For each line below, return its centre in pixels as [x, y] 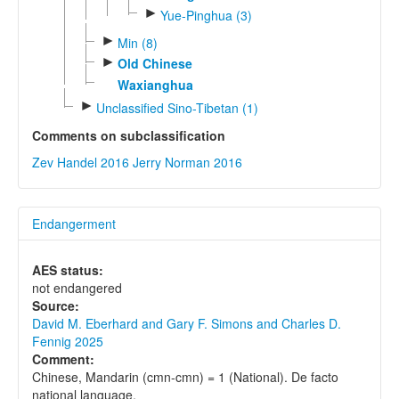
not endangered [77, 288]
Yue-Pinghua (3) [206, 15]
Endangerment [74, 224]
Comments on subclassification [129, 136]
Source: [56, 306]
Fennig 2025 [68, 342]
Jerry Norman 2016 [187, 163]
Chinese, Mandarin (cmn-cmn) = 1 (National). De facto [185, 377]
